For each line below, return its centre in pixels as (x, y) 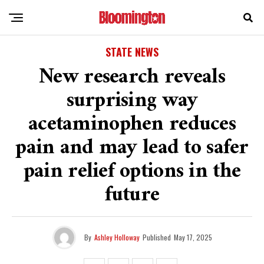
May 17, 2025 (193, 237)
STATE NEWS (132, 52)
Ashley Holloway (117, 237)
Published (156, 237)
